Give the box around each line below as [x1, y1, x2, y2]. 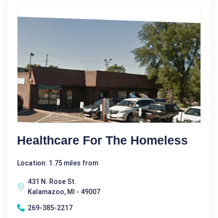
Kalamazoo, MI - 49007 [28, 187, 100, 196]
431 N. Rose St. [28, 177, 76, 185]
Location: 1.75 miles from [17, 159, 98, 167]
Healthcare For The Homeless [17, 133, 188, 147]
